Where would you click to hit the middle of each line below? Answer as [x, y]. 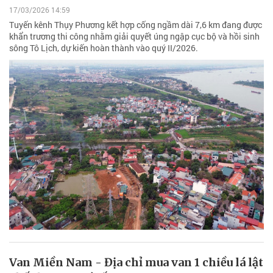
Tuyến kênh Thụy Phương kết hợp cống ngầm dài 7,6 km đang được [136, 24]
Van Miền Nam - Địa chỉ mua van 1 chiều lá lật [136, 262]
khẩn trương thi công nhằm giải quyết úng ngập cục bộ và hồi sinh [134, 36]
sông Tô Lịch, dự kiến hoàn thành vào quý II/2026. [104, 48]
